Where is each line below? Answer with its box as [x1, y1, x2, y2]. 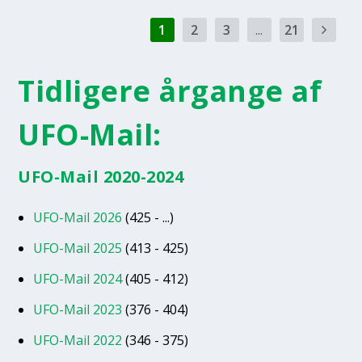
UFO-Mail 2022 [32, 331, 122, 350]
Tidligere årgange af [18, 71, 322, 112]
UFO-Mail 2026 [32, 208, 122, 226]
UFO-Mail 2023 [32, 301, 122, 319]
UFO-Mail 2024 [32, 269, 122, 288]
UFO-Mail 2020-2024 [18, 166, 184, 188]
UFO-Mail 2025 [32, 238, 122, 257]
